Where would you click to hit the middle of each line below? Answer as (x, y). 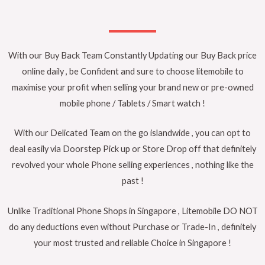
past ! (132, 181)
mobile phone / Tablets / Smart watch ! (132, 104)
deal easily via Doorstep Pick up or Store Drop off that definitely (132, 149)
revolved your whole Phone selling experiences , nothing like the (132, 165)
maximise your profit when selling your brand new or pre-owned (132, 88)
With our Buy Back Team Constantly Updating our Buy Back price (132, 56)
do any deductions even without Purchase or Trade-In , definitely (132, 227)
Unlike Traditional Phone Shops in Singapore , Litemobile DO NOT (132, 211)
